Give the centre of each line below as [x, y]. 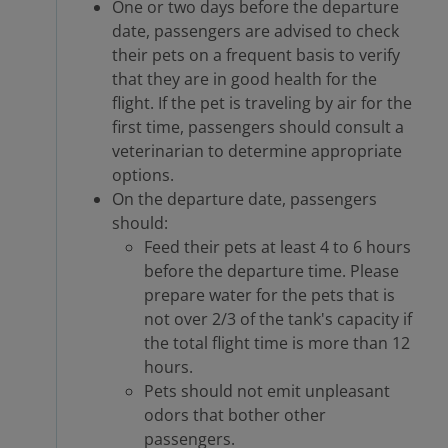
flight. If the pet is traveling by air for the [262, 103]
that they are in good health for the [244, 79]
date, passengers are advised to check [255, 31]
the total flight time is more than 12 [277, 343]
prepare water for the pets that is [269, 295]
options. [143, 175]
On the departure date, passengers [244, 199]
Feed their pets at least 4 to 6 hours [277, 247]
